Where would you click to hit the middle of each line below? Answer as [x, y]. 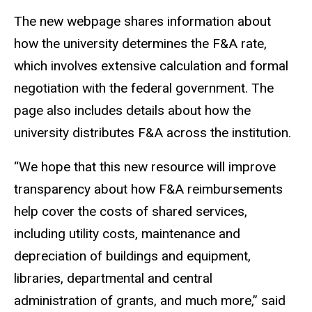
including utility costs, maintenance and [127, 233]
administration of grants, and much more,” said [150, 300]
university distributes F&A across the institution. [154, 133]
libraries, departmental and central [113, 278]
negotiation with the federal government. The [144, 88]
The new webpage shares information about [142, 22]
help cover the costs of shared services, [131, 211]
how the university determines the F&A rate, [140, 44]
